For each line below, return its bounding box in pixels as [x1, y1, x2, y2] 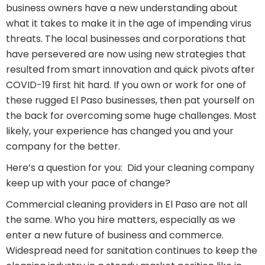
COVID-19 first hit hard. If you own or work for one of [6, 78, 246, 92]
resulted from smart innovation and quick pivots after [6, 63, 255, 77]
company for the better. [6, 140, 122, 154]
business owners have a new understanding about [6, 1, 238, 15]
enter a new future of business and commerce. [6, 228, 224, 243]
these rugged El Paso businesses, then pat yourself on [6, 93, 254, 108]
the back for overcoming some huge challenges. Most [6, 109, 257, 123]
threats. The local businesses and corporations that [6, 32, 246, 46]
